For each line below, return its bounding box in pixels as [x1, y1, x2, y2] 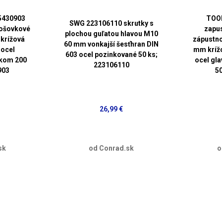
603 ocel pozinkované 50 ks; [65, 51, 158, 59]
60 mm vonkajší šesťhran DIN [64, 40, 159, 49]
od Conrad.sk [89, 144, 134, 152]
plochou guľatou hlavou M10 [64, 30, 158, 38]
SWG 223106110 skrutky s [69, 19, 154, 28]
